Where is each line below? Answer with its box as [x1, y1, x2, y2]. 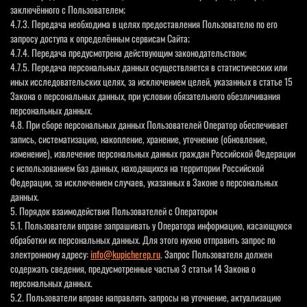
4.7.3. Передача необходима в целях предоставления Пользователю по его [10, 16, 278, 31]
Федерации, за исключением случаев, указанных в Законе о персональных [10, 174, 278, 189]
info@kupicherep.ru [90, 246, 160, 261]
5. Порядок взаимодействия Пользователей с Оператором [10, 203, 217, 218]
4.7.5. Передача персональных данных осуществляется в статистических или [10, 59, 287, 74]
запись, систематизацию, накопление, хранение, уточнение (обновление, [10, 131, 267, 146]
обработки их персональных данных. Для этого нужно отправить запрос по [10, 232, 275, 247]
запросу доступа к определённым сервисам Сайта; [10, 30, 190, 45]
